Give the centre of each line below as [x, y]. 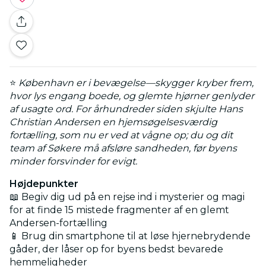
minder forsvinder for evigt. [73, 161]
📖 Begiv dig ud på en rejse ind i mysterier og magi [127, 197]
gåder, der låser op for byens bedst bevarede [116, 249]
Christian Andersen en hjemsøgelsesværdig [113, 122]
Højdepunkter [44, 183]
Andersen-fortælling [58, 223]
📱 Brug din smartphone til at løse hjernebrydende [130, 236]
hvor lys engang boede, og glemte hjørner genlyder [132, 96]
